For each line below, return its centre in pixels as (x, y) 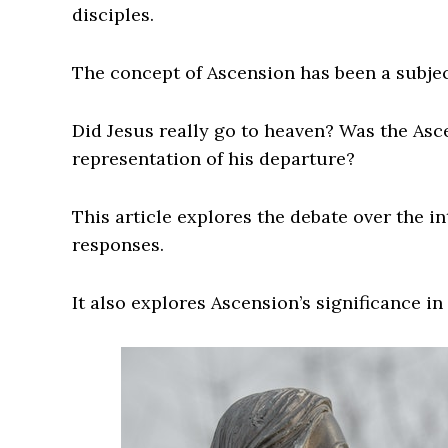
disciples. (113, 15)
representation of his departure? (213, 159)
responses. (118, 245)
